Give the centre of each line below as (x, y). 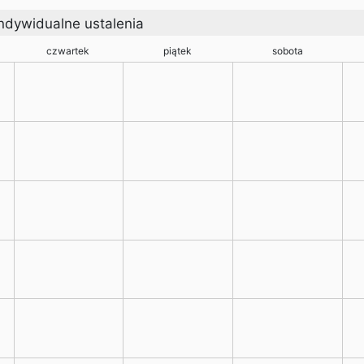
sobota (287, 51)
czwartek (68, 51)
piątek (178, 51)
